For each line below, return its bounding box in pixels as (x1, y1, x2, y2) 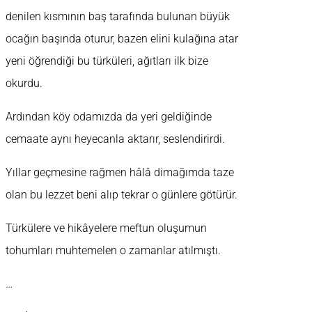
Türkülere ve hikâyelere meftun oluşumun (6, 221, 207, 235)
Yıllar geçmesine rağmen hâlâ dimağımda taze (6, 166, 234, 180)
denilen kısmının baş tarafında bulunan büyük (6, 10, 230, 24)
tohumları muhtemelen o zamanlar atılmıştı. (6, 244, 221, 258)
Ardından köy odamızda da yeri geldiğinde (6, 110, 212, 124)
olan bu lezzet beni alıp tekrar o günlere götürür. (6, 188, 237, 202)
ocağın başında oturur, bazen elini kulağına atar (6, 32, 238, 46)
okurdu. (6, 77, 42, 91)
